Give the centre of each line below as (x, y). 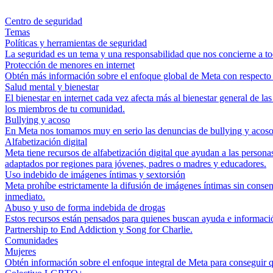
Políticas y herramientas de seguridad (76, 43)
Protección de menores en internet (70, 65)
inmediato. (25, 197)
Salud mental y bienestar (52, 87)
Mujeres (20, 251)
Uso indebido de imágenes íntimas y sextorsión (95, 175)
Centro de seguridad (44, 21)
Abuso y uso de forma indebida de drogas (85, 207)
